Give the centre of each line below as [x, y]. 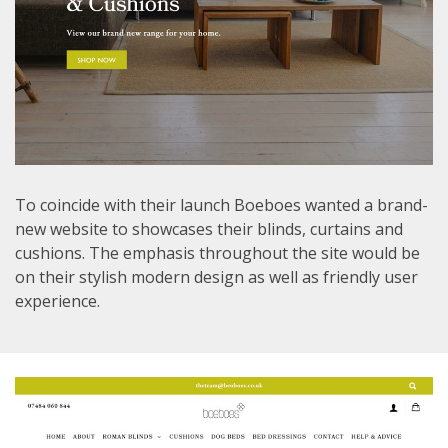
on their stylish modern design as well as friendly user [216, 277]
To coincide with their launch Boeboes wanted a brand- [221, 205]
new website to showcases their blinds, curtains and [209, 229]
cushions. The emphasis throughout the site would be [217, 253]
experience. [57, 301]
